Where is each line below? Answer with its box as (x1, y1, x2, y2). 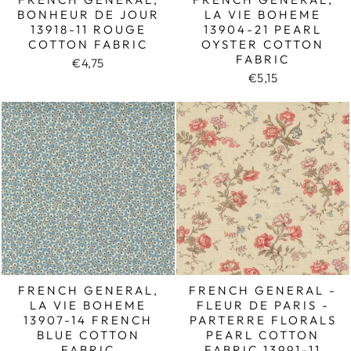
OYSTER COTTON (201, 36, 324, 52)
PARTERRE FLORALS (189, 312, 337, 327)
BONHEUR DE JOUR (16, 6, 160, 22)
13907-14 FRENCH (24, 312, 153, 327)
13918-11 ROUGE (30, 21, 147, 37)
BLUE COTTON (36, 327, 140, 342)
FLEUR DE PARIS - (196, 297, 330, 313)
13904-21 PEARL (204, 21, 322, 37)
